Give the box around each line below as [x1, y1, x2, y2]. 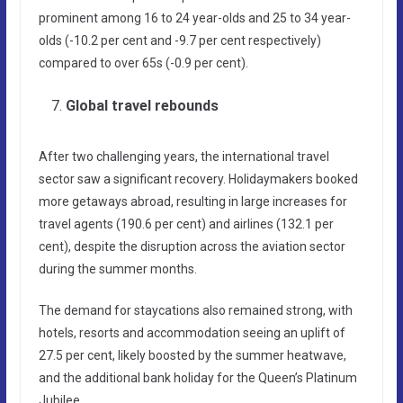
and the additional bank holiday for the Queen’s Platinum [38, 370, 357, 385]
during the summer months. [38, 261, 197, 276]
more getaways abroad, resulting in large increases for [38, 193, 347, 209]
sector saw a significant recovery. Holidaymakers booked [38, 171, 358, 186]
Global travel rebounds [65, 96, 219, 114]
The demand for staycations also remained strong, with [38, 302, 353, 318]
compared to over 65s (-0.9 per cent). [38, 55, 248, 70]
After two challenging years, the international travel [38, 148, 329, 164]
